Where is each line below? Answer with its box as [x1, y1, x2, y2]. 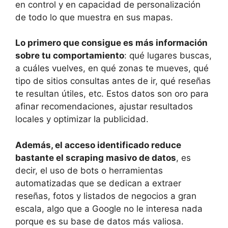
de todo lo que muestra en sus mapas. [15, 12, 173, 22]
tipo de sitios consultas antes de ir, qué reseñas [15, 76, 211, 87]
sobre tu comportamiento [15, 50, 124, 61]
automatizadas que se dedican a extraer [15, 178, 181, 188]
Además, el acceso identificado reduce [15, 139, 181, 150]
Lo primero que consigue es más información [15, 38, 208, 48]
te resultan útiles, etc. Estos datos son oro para [15, 89, 209, 99]
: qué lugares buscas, [124, 50, 212, 61]
